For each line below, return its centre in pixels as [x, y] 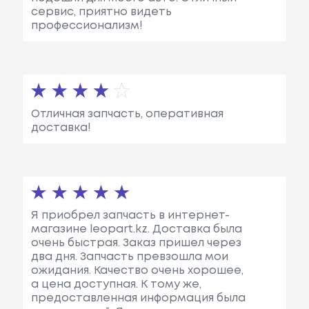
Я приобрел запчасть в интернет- [130, 215]
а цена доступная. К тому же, [116, 284]
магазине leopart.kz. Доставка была [136, 229]
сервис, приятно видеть [101, 12]
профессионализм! [87, 26]
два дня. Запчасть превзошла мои [129, 257]
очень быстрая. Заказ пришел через [136, 243]
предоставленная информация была [138, 298]
